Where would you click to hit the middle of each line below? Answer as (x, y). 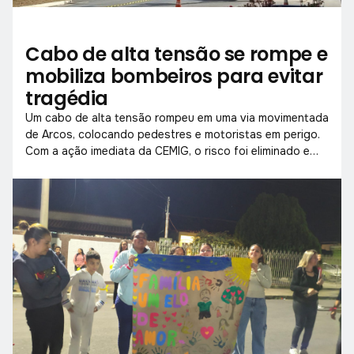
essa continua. (64, 184)
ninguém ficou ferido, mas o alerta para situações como (172, 167)
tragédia (67, 98)
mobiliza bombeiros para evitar (174, 76)
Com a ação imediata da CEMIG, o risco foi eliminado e (168, 151)
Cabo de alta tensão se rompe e (177, 54)
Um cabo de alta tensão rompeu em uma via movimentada (177, 117)
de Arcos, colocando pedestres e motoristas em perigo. (173, 134)
